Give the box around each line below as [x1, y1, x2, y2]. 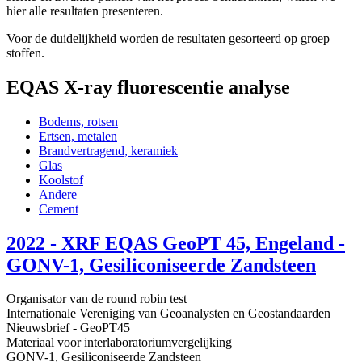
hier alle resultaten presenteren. [6, 3, 163, 18]
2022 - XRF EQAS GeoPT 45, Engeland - [6, 232, 345, 254]
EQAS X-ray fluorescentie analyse [6, 76, 290, 98]
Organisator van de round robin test [6, 292, 187, 306]
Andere [39, 187, 77, 201]
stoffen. [6, 45, 44, 60]
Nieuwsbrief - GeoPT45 [6, 321, 130, 335]
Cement [39, 201, 78, 216]
